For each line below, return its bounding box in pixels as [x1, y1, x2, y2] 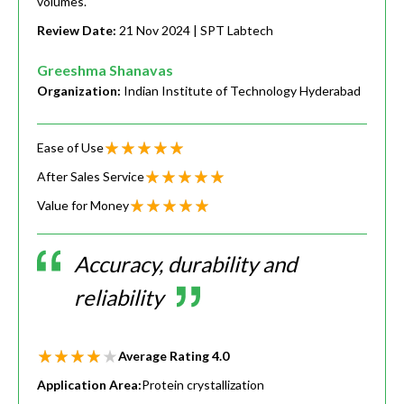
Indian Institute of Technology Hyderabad [124, 83, 361, 99]
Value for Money [37, 197, 129, 214]
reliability [74, 284, 163, 311]
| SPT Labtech [193, 23, 273, 39]
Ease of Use [37, 140, 104, 156]
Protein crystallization [142, 377, 264, 393]
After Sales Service [37, 169, 144, 185]
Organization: [37, 83, 124, 99]
